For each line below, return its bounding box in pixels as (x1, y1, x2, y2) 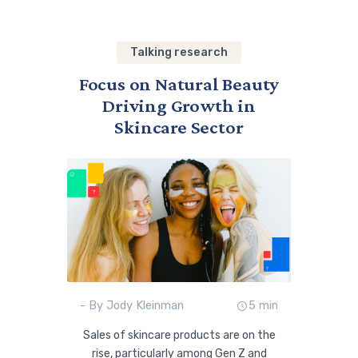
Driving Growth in (102, 95, 256, 117)
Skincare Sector (114, 117, 244, 138)
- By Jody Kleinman (80, 298, 185, 313)
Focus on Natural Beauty (78, 74, 280, 95)
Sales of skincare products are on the (82, 328, 276, 342)
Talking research (130, 46, 228, 60)
